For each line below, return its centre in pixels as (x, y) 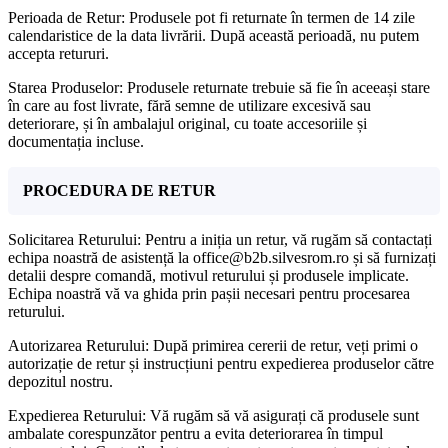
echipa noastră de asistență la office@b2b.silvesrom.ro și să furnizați (222, 258)
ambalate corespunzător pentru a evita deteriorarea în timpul (195, 434)
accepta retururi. (58, 54)
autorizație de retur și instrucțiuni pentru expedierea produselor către (221, 364)
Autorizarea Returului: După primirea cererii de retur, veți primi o (213, 346)
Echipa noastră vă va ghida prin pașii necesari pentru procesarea (209, 294)
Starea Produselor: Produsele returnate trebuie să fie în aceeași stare (219, 88)
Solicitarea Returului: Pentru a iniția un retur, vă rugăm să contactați (220, 240)
